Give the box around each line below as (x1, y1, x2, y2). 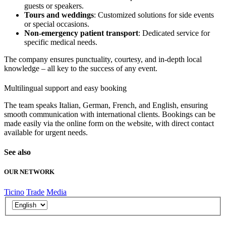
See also (4, 148, 31, 157)
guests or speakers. (24, 1, 84, 10)
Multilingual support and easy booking (4, 84, 127, 92)
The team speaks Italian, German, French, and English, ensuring (4, 101, 208, 109)
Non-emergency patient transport (24, 28, 138, 37)
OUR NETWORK (4, 168, 54, 176)
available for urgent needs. (4, 128, 88, 137)
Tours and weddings (24, 10, 94, 19)
